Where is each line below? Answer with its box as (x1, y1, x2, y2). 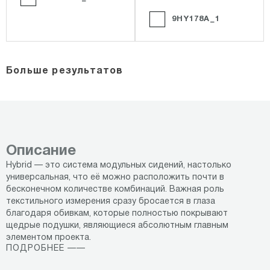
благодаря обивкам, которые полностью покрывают (6, 210, 228, 218)
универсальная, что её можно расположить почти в (6, 174, 224, 182)
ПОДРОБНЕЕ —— (6, 245, 86, 253)
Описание (6, 145, 76, 159)
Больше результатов (6, 67, 124, 76)
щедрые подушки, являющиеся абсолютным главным (6, 222, 228, 230)
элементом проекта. (6, 234, 91, 242)
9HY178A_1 (169, 16, 220, 24)
